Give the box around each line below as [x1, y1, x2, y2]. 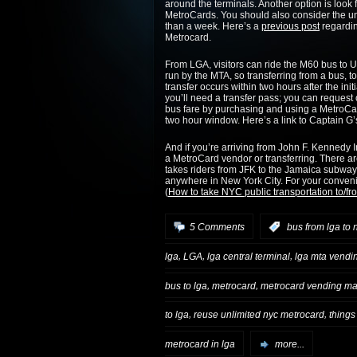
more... [275, 339, 304, 351]
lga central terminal [207, 250, 290, 262]
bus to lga [165, 280, 207, 292]
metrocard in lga [165, 339, 235, 351]
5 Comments [190, 221, 245, 233]
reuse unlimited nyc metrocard [194, 309, 324, 321]
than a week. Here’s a [165, 21, 261, 32]
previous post [261, 21, 320, 32]
